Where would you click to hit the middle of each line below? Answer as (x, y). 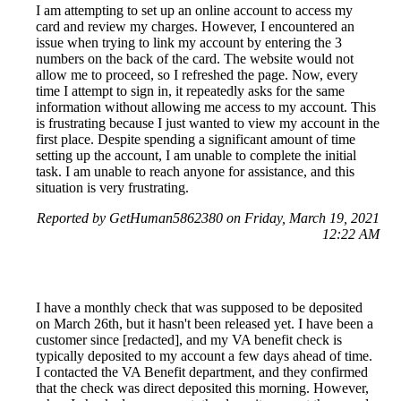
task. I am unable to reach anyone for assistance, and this (195, 171)
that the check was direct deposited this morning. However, (202, 388)
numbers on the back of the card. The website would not (195, 58)
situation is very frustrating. (112, 187)
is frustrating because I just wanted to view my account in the (208, 123)
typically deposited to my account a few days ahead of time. (204, 355)
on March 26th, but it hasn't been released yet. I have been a (205, 323)
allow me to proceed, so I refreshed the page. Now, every (197, 74)
